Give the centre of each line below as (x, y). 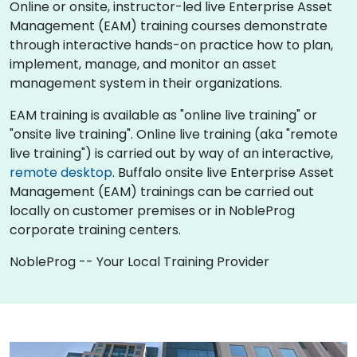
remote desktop (61, 172)
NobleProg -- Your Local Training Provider (139, 261)
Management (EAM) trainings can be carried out (162, 191)
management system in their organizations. (146, 83)
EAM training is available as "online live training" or (163, 115)
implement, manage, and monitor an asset (143, 64)
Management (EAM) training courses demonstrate (169, 25)
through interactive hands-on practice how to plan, (171, 45)
